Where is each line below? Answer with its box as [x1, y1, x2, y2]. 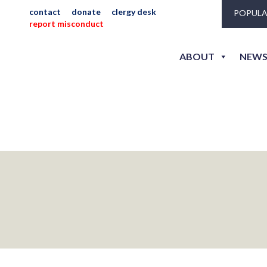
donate [72, 7, 101, 17]
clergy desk [111, 7, 157, 17]
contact [29, 7, 61, 17]
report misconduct [29, 18, 104, 29]
